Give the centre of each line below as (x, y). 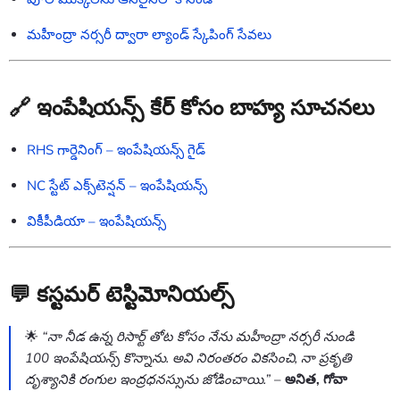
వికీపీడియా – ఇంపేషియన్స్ (96, 221)
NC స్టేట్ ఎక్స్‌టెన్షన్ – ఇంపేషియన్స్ (117, 185)
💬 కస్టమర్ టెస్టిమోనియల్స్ (121, 293)
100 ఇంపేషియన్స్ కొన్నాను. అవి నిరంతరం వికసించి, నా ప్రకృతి (188, 358)
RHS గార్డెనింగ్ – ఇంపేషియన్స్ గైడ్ (116, 150)
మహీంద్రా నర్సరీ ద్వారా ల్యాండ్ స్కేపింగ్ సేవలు (149, 34)
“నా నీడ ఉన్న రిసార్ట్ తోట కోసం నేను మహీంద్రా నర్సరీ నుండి (198, 336)
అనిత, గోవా (316, 379)
